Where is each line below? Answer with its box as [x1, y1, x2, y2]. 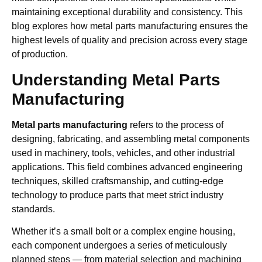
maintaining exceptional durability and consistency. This [12, 7, 243, 18]
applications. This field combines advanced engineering [12, 161, 243, 172]
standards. [12, 204, 55, 214]
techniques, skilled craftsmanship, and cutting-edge [12, 175, 223, 186]
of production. [12, 49, 68, 60]
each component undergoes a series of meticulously [12, 240, 227, 251]
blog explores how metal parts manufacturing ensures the [12, 21, 248, 32]
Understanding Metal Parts [12, 70, 220, 89]
